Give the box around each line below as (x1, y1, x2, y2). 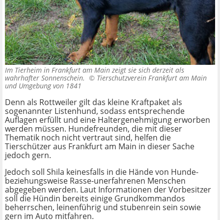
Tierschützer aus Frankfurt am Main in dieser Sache (5, 141, 194, 152)
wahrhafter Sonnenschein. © (5, 73, 97, 83)
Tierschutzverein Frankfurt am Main (97, 73, 207, 83)
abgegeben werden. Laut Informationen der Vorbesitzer (5, 184, 211, 195)
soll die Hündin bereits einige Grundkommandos (5, 193, 185, 204)
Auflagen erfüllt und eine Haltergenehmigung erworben (5, 114, 210, 126)
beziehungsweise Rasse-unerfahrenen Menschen (5, 175, 186, 187)
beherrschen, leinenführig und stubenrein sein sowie (5, 202, 201, 213)
